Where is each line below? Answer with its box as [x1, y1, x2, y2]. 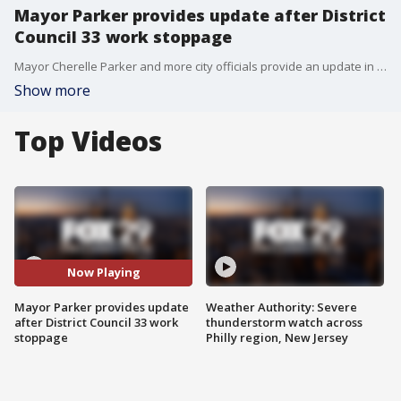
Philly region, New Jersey [206, 328, 348, 346]
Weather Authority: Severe [206, 298, 357, 315]
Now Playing [66, 264, 141, 281]
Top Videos [14, 123, 162, 159]
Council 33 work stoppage [14, 26, 232, 47]
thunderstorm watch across [206, 313, 363, 330]
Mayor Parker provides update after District [14, 4, 386, 26]
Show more [14, 81, 90, 100]
